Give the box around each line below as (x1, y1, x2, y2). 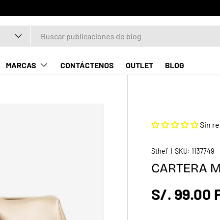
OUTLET (126, 60, 153, 70)
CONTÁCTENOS (60, 60, 114, 70)
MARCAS (6, 60, 36, 70)
